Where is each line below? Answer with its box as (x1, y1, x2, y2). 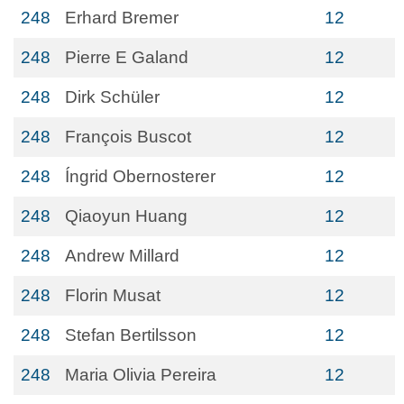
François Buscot (65, 127, 191, 146)
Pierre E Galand (65, 48, 188, 67)
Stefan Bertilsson (65, 326, 197, 344)
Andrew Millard (65, 246, 179, 265)
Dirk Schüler (65, 87, 160, 106)
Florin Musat (65, 286, 161, 305)
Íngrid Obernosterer (65, 167, 216, 186)
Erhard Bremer (65, 8, 179, 27)
